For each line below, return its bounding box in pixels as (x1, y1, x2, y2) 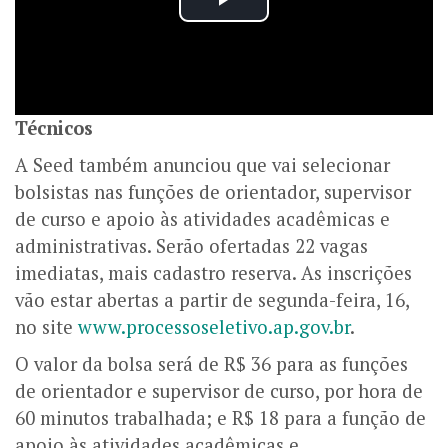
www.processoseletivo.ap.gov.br (78, 314, 350, 339)
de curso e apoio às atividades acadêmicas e (15, 206, 390, 231)
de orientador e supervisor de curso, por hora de (15, 378, 423, 403)
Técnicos (15, 115, 93, 140)
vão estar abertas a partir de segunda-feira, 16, (15, 287, 409, 312)
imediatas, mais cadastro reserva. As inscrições (15, 260, 412, 285)
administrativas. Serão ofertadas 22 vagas (15, 233, 368, 258)
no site (15, 314, 78, 339)
